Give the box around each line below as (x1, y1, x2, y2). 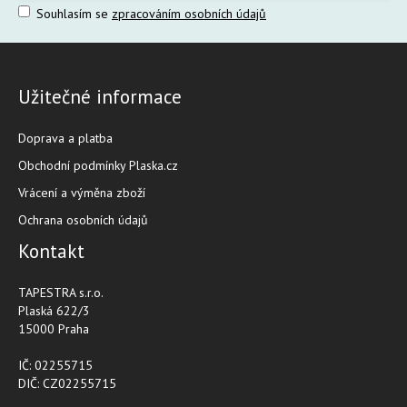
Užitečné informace (18, 84, 182, 109)
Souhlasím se (33, 5, 112, 22)
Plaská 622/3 (18, 303, 90, 319)
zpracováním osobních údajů (112, 5, 266, 22)
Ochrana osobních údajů (18, 212, 148, 228)
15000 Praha (18, 321, 89, 337)
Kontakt (18, 239, 84, 263)
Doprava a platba (18, 130, 113, 146)
